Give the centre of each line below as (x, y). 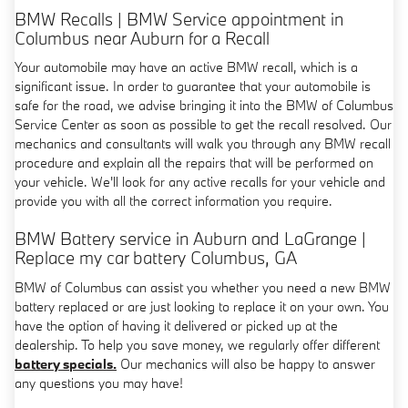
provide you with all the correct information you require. (173, 201)
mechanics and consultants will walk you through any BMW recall (203, 144)
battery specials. (66, 363)
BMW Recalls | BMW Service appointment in (179, 19)
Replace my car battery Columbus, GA (156, 258)
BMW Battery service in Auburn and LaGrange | (190, 239)
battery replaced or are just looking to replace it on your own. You (202, 306)
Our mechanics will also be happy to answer (246, 363)
